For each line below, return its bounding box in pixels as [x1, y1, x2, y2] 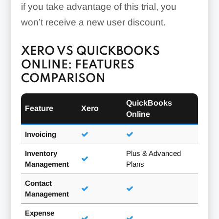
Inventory [24, 149, 57, 158]
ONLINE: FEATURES [21, 59, 134, 72]
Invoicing [24, 130, 56, 139]
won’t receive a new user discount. [21, 17, 166, 28]
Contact [24, 179, 52, 188]
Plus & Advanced [126, 149, 181, 158]
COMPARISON [21, 73, 106, 86]
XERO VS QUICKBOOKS [21, 45, 160, 58]
